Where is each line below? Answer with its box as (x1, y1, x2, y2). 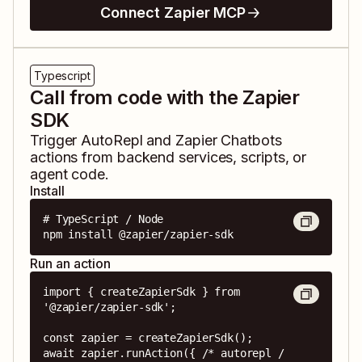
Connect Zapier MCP (99, 4, 246, 22)
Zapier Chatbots (175, 132, 282, 149)
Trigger (30, 132, 82, 149)
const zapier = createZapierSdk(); (43, 331, 253, 345)
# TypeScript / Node (43, 213, 164, 226)
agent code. (30, 166, 110, 183)
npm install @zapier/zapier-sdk (43, 228, 234, 242)
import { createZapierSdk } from (43, 285, 240, 299)
